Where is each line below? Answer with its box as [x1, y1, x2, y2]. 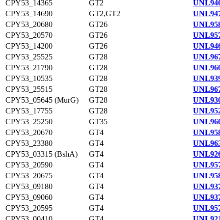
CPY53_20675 [5, 171, 53, 180]
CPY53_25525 [5, 53, 53, 61]
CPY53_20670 [5, 128, 53, 137]
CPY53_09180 [5, 182, 53, 191]
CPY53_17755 [5, 107, 53, 115]
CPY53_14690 [5, 9, 53, 18]
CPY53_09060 [5, 193, 53, 201]
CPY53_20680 [5, 20, 53, 28]
